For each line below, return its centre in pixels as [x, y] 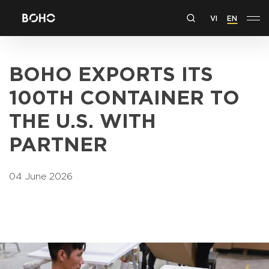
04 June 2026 [41, 175]
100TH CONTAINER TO [124, 95]
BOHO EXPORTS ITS [111, 71]
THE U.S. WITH [83, 118]
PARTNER [58, 142]
